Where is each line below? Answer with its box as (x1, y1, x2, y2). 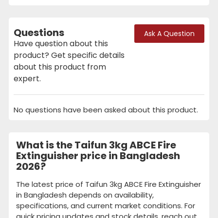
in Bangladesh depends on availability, (16, 189, 154, 200)
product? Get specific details (14, 49, 125, 61)
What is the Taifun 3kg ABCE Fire (16, 138, 176, 152)
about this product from (14, 61, 106, 73)
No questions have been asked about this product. (14, 104, 198, 115)
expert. (14, 73, 41, 84)
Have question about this (14, 37, 108, 49)
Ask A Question (144, 29, 195, 39)
